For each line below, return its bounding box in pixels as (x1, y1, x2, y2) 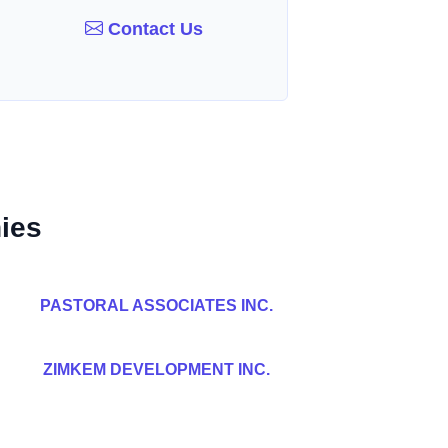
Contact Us (103, 18, 204, 39)
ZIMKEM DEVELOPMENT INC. (42, 361, 270, 378)
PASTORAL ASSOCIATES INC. (39, 297, 273, 314)
